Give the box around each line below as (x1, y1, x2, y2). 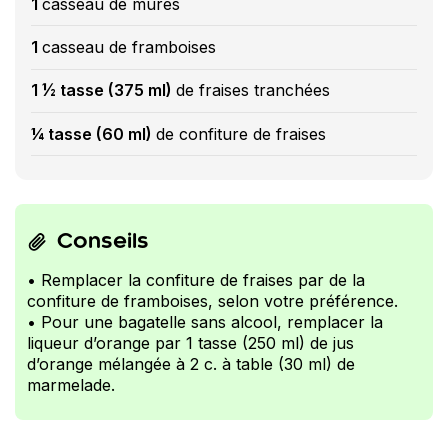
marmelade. (27, 375, 115, 396)
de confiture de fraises (156, 123, 326, 144)
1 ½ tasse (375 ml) (31, 80, 176, 101)
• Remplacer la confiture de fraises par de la (27, 270, 365, 291)
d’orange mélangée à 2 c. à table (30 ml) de (27, 354, 355, 375)
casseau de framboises (42, 36, 216, 57)
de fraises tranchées (176, 80, 330, 101)
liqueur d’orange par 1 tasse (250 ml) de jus (27, 333, 354, 354)
